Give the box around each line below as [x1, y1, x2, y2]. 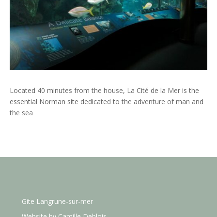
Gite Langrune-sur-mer [21, 196, 93, 206]
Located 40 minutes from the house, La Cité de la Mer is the [10, 85, 199, 95]
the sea [10, 108, 33, 117]
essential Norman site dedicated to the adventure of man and [10, 96, 203, 106]
